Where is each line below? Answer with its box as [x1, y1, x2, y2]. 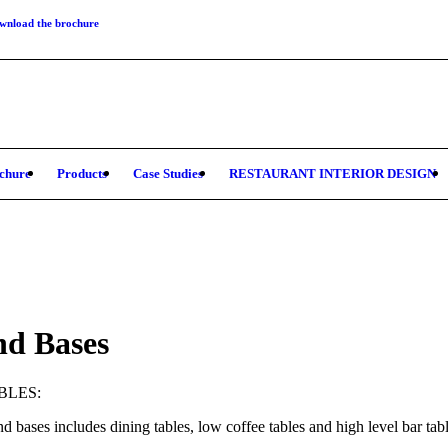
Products [57, 166, 107, 181]
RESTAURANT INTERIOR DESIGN [229, 166, 436, 181]
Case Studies [133, 166, 203, 181]
